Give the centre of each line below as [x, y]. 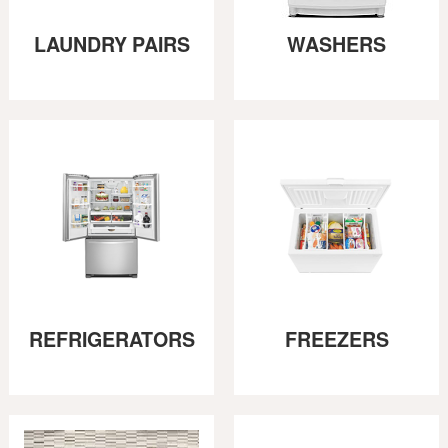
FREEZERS [336, 339]
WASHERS [336, 44]
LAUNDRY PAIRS [111, 44]
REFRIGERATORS [111, 339]
